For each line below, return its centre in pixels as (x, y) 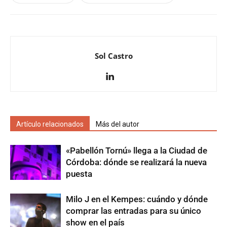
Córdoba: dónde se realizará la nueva (136, 162)
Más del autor (118, 124)
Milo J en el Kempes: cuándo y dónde (137, 199)
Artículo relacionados (50, 124)
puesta (79, 174)
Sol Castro (113, 56)
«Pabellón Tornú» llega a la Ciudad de (137, 151)
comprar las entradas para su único (134, 211)
